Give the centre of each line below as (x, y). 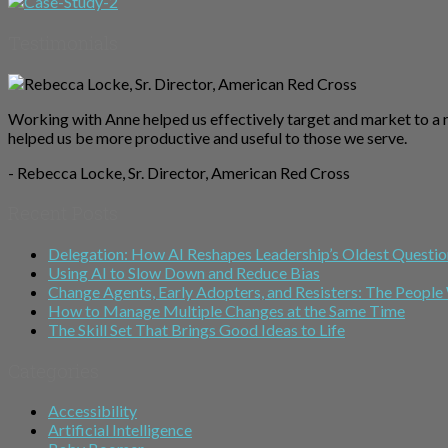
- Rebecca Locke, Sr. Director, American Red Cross (179, 172)
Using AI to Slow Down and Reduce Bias (184, 272)
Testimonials (63, 42)
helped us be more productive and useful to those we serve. (207, 137)
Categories (53, 370)
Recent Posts (63, 213)
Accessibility (92, 411)
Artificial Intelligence (120, 430)
